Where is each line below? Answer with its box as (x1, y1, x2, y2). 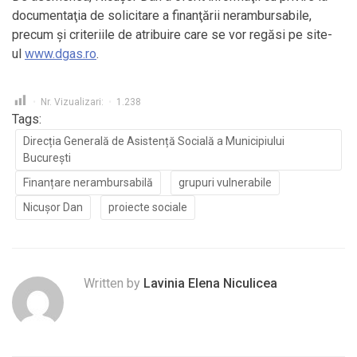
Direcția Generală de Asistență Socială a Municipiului (23, 135, 284, 148)
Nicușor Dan (23, 201, 83, 214)
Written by (84, 276, 143, 292)
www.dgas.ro (25, 46, 96, 62)
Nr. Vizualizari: (41, 96, 104, 108)
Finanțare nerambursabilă (23, 176, 153, 190)
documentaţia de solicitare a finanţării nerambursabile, (12, 8, 312, 24)
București (23, 151, 71, 165)
